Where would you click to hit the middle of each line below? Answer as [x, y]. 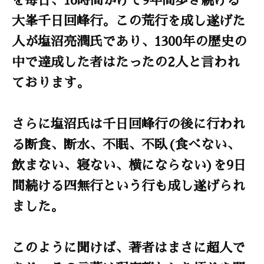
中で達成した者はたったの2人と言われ [126, 61]
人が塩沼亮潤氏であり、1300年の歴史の [129, 40]
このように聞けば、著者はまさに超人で [128, 246]
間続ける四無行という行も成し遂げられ [128, 184]
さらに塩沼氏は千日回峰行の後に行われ [128, 123]
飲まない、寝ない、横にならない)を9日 [129, 164]
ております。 [51, 81]
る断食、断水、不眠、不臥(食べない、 [126, 143]
